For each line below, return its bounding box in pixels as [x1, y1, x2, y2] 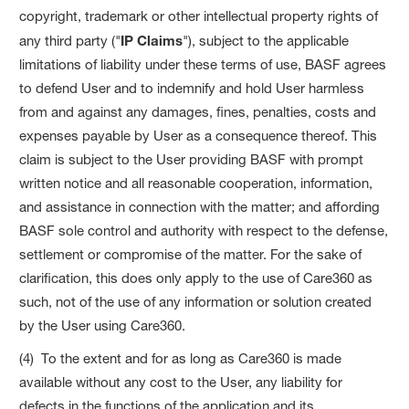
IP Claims [121, 31, 184, 48]
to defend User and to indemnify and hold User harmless [19, 79, 365, 97]
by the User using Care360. [19, 316, 186, 334]
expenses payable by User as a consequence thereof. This [19, 126, 378, 144]
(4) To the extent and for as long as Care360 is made [19, 349, 342, 367]
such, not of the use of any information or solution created [19, 292, 372, 310]
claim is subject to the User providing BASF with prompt [19, 150, 364, 168]
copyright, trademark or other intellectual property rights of [19, 6, 379, 25]
